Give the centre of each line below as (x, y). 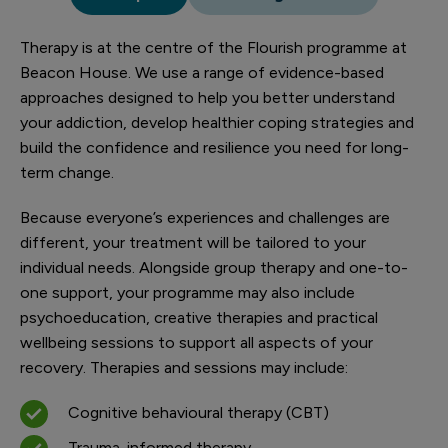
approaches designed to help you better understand (207, 97)
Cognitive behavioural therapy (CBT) (198, 412)
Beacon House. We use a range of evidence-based (202, 72)
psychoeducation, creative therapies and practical (199, 317)
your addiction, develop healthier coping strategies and (217, 122)
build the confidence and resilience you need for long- (214, 147)
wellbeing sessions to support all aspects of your (196, 342)
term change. (67, 172)
